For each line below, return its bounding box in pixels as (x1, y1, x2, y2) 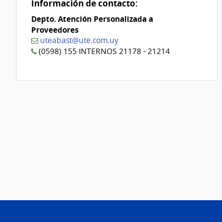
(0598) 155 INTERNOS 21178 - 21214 (37, 46, 170, 56)
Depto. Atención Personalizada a (31, 13, 153, 24)
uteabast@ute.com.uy (40, 35, 118, 46)
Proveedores (31, 24, 79, 35)
